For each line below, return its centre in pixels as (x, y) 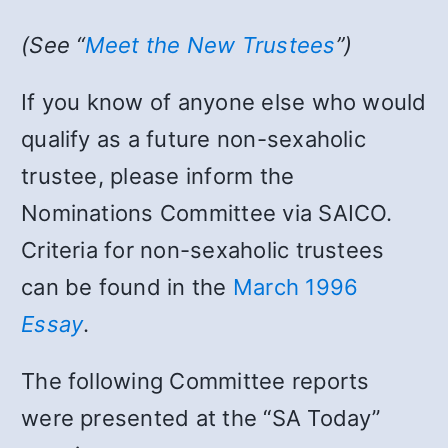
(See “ (53, 44)
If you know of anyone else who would (224, 101)
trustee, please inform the (158, 175)
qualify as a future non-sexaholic (193, 138)
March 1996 (295, 286)
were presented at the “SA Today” (201, 417)
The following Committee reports (195, 380)
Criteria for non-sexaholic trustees (203, 249)
